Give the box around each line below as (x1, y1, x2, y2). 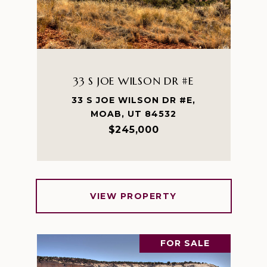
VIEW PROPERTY (90, 191, 177, 201)
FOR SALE (160, 238, 210, 249)
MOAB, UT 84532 (91, 108, 176, 119)
